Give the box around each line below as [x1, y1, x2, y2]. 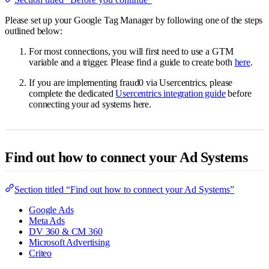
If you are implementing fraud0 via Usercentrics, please [29, 77, 233, 88]
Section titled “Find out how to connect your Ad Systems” [14, 184, 234, 195]
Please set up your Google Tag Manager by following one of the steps [5, 14, 263, 25]
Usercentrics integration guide [115, 88, 226, 98]
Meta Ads [29, 215, 65, 226]
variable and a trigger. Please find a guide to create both [29, 56, 235, 67]
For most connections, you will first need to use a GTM [29, 46, 234, 56]
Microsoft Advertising [29, 237, 110, 247]
